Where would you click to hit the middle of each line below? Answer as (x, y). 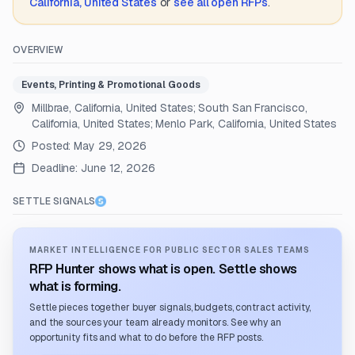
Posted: (53, 146)
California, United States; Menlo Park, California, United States (184, 124)
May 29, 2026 (111, 146)
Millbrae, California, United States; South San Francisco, (170, 108)
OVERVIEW (38, 50)
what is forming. (75, 286)
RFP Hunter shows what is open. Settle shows (163, 269)
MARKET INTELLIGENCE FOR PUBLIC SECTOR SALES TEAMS (170, 250)
